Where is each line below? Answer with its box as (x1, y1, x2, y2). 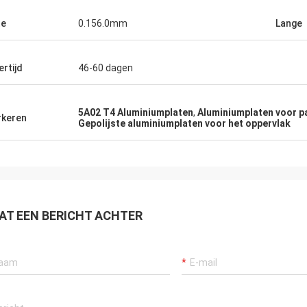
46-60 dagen (78, 62, 133, 73)
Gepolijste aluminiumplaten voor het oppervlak (78, 118, 291, 129)
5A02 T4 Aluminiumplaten (78, 107, 193, 118)
